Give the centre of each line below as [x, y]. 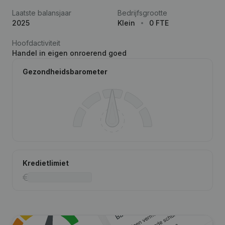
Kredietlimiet [46, 163]
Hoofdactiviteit [36, 43]
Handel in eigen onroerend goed [69, 53]
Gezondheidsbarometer [65, 72]
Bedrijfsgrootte [142, 13]
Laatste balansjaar [42, 13]
